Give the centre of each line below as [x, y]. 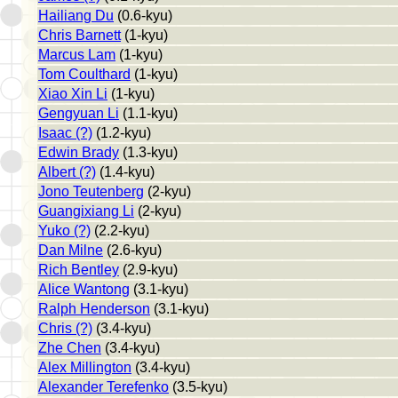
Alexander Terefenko [103, 386]
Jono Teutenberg [91, 191]
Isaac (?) [65, 132]
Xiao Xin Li [73, 93]
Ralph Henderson [94, 308]
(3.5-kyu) [198, 386]
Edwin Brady [79, 152]
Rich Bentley [79, 269]
